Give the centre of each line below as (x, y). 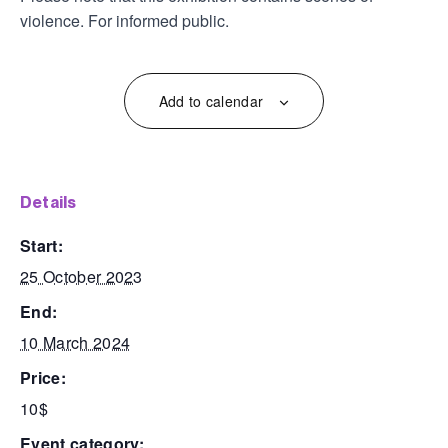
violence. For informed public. (124, 20)
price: (48, 377)
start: (47, 245)
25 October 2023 (81, 276)
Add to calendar (211, 100)
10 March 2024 (75, 342)
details (54, 201)
